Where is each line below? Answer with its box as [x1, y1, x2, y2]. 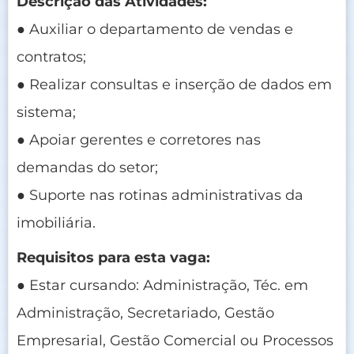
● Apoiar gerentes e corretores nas [17, 130, 261, 149]
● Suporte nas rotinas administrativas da [17, 186, 303, 204]
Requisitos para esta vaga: [17, 248, 210, 266]
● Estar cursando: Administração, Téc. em [17, 276, 308, 294]
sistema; [17, 103, 76, 121]
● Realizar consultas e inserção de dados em [17, 75, 332, 93]
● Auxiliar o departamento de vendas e [17, 20, 293, 38]
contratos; [17, 47, 86, 66]
